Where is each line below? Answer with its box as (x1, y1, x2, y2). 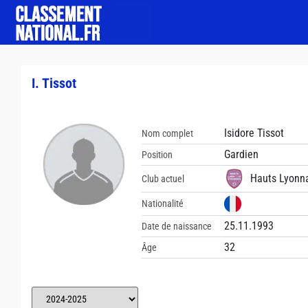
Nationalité (142, 198, 184, 209)
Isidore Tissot (224, 126, 284, 140)
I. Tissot (32, 75, 76, 91)
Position (142, 148, 173, 160)
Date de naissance (142, 220, 212, 232)
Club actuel (142, 173, 184, 184)
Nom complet (142, 127, 193, 139)
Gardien (224, 148, 258, 161)
